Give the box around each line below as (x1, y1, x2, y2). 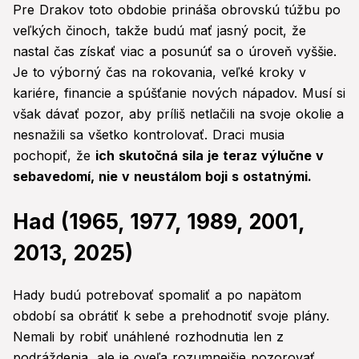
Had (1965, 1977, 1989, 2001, (13, 209, 305, 235)
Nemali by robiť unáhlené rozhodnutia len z (13, 329, 284, 345)
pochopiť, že (13, 147, 95, 164)
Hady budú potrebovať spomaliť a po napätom (13, 287, 301, 304)
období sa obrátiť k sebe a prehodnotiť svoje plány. (13, 308, 329, 325)
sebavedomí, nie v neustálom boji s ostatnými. (13, 168, 312, 185)
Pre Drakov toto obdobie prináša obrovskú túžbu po (13, 2, 341, 18)
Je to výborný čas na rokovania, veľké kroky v (13, 64, 306, 81)
